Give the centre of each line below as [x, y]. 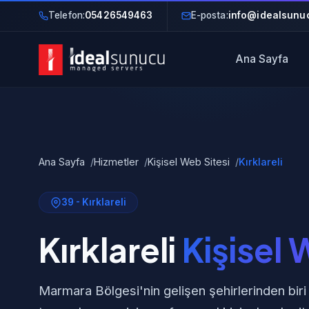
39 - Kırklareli [94, 202]
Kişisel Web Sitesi [189, 162]
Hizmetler [116, 162]
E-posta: [209, 15]
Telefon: [67, 15]
